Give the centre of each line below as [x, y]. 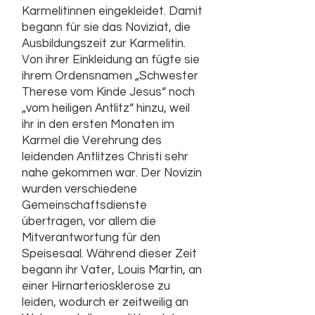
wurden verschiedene [79, 189]
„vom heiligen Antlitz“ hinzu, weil [106, 108]
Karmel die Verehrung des [92, 141]
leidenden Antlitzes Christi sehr [105, 157]
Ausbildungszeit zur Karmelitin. [104, 44]
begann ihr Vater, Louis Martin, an [112, 270]
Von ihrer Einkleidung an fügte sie [111, 60]
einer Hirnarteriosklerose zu [96, 286]
